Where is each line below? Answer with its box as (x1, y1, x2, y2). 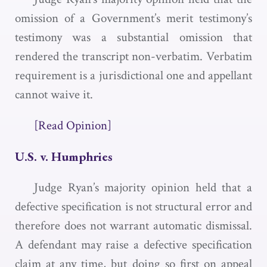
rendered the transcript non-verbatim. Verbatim (15, 48, 252, 64)
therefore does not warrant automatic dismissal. (15, 218, 252, 234)
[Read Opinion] (34, 117, 111, 133)
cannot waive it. (15, 86, 93, 103)
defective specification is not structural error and (15, 198, 252, 215)
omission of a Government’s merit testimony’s (15, 10, 252, 26)
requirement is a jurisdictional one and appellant (15, 67, 252, 83)
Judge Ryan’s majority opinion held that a (34, 179, 252, 195)
